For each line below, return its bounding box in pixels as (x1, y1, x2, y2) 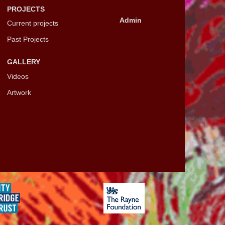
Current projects (7, 19, 58, 27)
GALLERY (7, 57, 40, 66)
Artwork (7, 88, 31, 96)
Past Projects (7, 35, 49, 43)
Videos (7, 72, 29, 80)
